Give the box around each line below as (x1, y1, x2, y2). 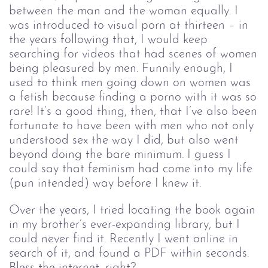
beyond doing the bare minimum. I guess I (9, 148, 231, 162)
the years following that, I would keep (9, 33, 208, 47)
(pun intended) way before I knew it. (9, 177, 201, 190)
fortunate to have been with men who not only (9, 120, 254, 133)
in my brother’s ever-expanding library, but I (9, 218, 240, 231)
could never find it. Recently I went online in (9, 232, 238, 245)
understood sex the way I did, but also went (9, 134, 239, 147)
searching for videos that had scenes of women (9, 48, 257, 61)
